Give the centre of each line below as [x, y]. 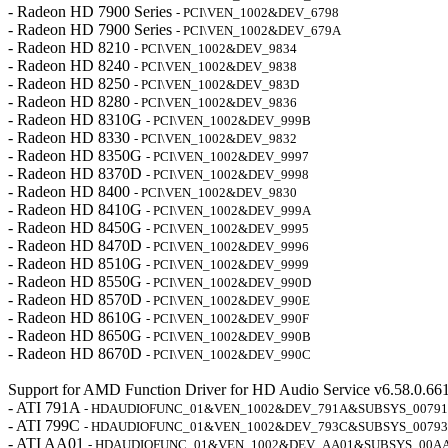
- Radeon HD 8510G [77, 263]
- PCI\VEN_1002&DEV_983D [216, 84]
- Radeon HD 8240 [71, 65]
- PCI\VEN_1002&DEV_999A [228, 210]
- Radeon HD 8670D [77, 353]
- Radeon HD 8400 [71, 191]
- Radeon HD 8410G [77, 209]
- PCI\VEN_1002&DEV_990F [227, 318]
